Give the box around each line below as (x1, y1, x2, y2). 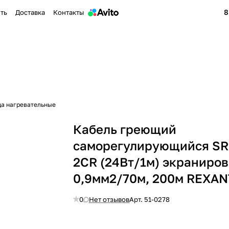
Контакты (53, 8, 84, 16)
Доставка (15, 8, 45, 16)
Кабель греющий (73, 122, 177, 136)
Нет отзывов (89, 195, 130, 203)
